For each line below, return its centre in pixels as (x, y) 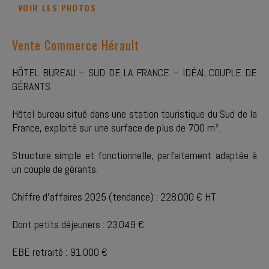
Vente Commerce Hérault (76, 45)
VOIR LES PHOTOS (57, 8)
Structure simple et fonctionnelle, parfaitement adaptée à (134, 155)
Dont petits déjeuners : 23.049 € (78, 224)
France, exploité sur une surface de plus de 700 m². (116, 128)
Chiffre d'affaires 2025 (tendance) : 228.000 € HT (114, 197)
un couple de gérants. (55, 169)
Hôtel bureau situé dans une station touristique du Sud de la (134, 114)
